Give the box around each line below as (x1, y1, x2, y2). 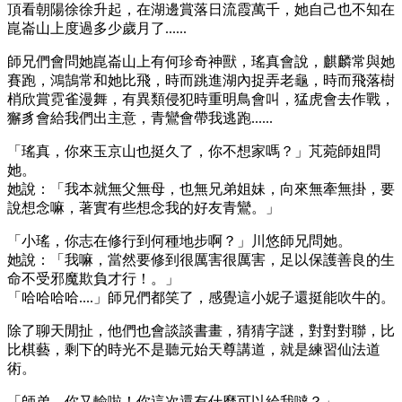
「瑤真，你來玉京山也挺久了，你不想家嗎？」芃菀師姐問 (7, 143, 380, 159)
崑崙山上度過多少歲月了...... (7, 20, 187, 36)
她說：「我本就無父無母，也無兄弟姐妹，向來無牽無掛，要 (7, 180, 395, 197)
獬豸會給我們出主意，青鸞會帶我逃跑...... (7, 109, 273, 126)
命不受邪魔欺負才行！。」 (7, 270, 179, 286)
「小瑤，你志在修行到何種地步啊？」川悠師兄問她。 (7, 232, 352, 249)
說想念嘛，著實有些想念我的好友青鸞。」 (7, 199, 280, 215)
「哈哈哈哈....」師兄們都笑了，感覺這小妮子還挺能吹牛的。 (7, 289, 395, 305)
